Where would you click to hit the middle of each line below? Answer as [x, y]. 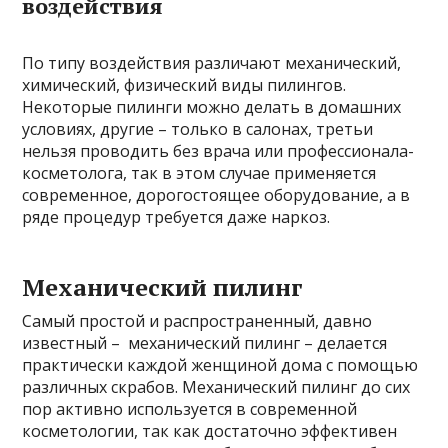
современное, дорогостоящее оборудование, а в [216, 195]
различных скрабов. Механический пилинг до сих [216, 387]
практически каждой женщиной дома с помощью [220, 365]
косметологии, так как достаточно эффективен [210, 431]
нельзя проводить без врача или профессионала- [218, 151]
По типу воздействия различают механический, [212, 63]
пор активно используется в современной [190, 409]
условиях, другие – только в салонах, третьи [198, 129]
